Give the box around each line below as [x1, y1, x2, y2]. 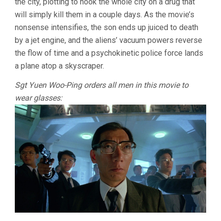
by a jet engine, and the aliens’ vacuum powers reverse [15, 35, 202, 45]
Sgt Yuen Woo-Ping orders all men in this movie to [15, 80, 188, 90]
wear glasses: [15, 93, 62, 103]
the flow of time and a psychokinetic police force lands [15, 48, 203, 58]
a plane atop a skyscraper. [15, 61, 104, 71]
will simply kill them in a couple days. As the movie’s [15, 9, 194, 19]
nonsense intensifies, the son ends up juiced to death [15, 22, 198, 32]
